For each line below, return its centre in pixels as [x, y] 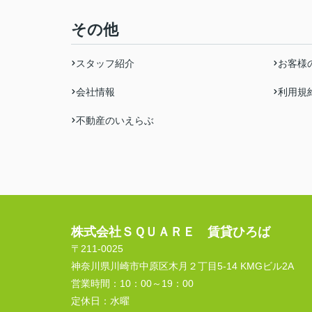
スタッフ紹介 [105, 63]
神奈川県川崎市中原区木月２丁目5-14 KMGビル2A [182, 266]
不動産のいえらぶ [115, 120]
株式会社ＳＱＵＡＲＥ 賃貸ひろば [171, 232]
